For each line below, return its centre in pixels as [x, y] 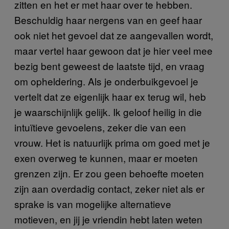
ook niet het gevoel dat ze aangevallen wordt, [114, 35]
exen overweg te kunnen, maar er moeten [106, 158]
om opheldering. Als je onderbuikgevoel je [106, 81]
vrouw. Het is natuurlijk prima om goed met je [112, 143]
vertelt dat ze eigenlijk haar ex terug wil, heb [110, 97]
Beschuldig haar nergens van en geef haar [108, 20]
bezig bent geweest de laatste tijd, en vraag [109, 66]
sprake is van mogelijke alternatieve [93, 204]
